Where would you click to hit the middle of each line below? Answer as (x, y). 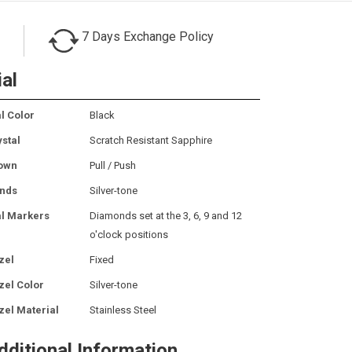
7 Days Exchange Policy (148, 36)
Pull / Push (113, 165)
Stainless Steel (123, 310)
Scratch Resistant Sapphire (151, 140)
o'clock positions (129, 234)
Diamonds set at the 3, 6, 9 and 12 (166, 215)
